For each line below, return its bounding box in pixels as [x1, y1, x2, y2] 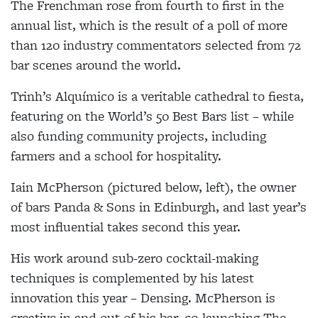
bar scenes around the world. [11, 55, 181, 75]
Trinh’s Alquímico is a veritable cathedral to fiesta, [11, 87, 304, 106]
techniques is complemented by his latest [11, 268, 254, 288]
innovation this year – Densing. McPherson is [11, 288, 275, 308]
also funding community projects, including [11, 126, 266, 146]
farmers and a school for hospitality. [11, 146, 221, 166]
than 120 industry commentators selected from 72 [11, 35, 301, 55]
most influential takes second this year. [11, 217, 241, 237]
